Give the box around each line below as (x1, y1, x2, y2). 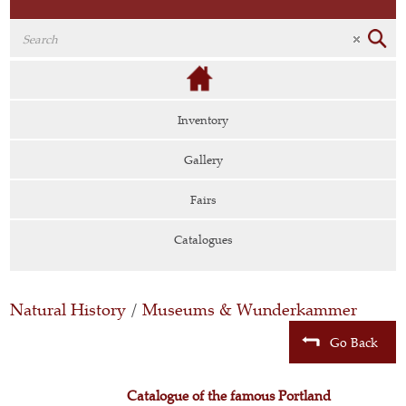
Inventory (178, 111, 228, 128)
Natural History (10, 298, 127, 321)
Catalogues (173, 231, 233, 247)
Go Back (329, 333, 378, 351)
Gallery (183, 151, 223, 168)
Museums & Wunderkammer (142, 298, 358, 321)
